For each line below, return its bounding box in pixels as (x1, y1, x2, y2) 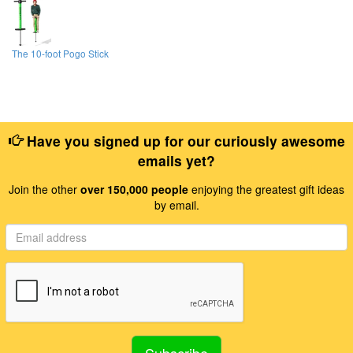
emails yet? (138, 150, 215, 170)
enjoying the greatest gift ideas (188, 180, 344, 197)
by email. (154, 196, 199, 213)
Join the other (9, 180, 80, 197)
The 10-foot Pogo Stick (12, 46, 109, 61)
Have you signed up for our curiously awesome (22, 130, 345, 150)
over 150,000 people (80, 180, 188, 197)
